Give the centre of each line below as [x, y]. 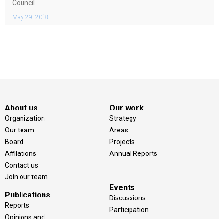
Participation [129, 210]
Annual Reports [133, 153]
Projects [122, 142]
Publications [28, 195]
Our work [127, 108]
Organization [25, 118]
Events [122, 187]
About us [21, 108]
